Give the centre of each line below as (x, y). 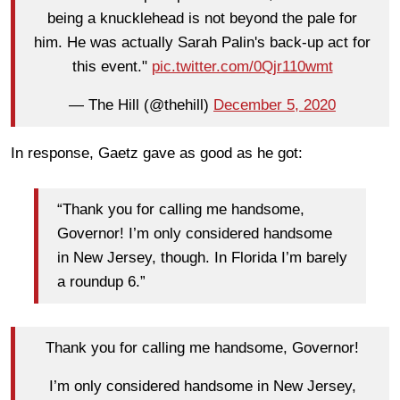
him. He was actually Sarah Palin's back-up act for (202, 43)
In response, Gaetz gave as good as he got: (157, 153)
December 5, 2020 (275, 105)
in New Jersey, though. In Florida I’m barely (202, 258)
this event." (112, 67)
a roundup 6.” (101, 282)
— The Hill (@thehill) (141, 105)
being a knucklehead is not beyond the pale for (202, 19)
